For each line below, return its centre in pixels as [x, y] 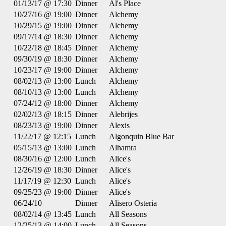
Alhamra [123, 148]
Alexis [119, 125]
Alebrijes [123, 114]
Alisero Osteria [133, 203]
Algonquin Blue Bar [142, 136]
